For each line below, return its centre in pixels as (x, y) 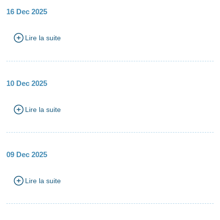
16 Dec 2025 (27, 12)
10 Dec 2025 (27, 83)
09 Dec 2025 (27, 154)
